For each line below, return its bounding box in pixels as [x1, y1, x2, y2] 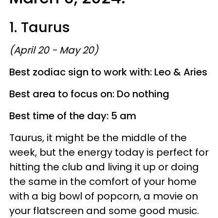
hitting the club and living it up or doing [9, 160, 199, 174]
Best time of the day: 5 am [9, 109, 136, 123]
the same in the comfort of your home [9, 175, 197, 188]
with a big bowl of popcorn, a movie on [9, 189, 198, 203]
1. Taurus [9, 18, 70, 37]
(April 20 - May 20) [9, 43, 98, 57]
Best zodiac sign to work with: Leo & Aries [9, 65, 207, 79]
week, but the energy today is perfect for [9, 145, 209, 159]
